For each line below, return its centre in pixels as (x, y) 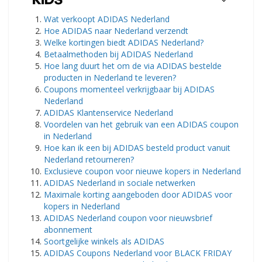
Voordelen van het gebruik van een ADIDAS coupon (141, 125)
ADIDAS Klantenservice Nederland (108, 113)
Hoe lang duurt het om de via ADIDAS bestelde (133, 66)
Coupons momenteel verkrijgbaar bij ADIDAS (129, 89)
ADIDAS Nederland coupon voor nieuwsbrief (128, 218)
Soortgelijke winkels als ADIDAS (104, 242)
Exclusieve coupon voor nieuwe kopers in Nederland (142, 171)
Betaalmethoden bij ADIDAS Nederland (118, 54)
